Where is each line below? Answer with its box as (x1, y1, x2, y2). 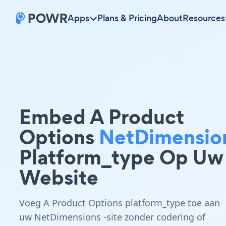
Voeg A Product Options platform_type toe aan (19, 197, 220, 209)
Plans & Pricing (97, 12, 157, 24)
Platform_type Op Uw (19, 143, 223, 172)
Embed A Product (19, 102, 184, 131)
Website (19, 163, 98, 192)
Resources (183, 12, 225, 24)
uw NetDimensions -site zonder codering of (19, 211, 205, 223)
